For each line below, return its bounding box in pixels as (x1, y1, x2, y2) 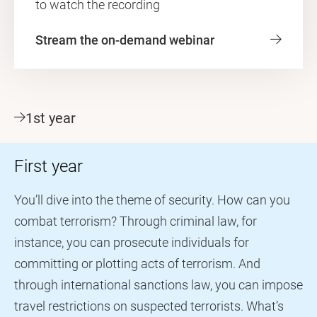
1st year (25, 110, 76, 127)
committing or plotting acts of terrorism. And (14, 256, 260, 271)
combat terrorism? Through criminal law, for (14, 214, 257, 229)
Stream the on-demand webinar (35, 33, 214, 47)
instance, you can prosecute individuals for (14, 235, 249, 250)
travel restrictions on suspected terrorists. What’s (14, 299, 284, 313)
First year (14, 156, 83, 176)
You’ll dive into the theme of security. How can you (14, 192, 290, 207)
